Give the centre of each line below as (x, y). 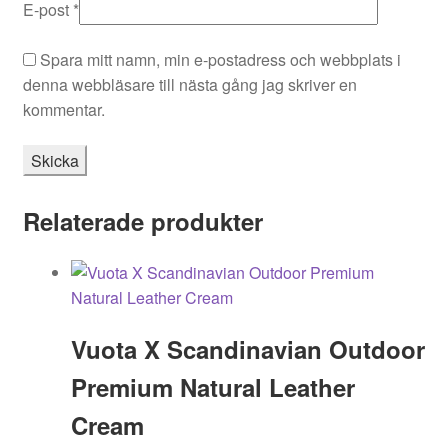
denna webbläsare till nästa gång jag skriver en (189, 85)
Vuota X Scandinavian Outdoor (247, 348)
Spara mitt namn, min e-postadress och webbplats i (220, 60)
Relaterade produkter (142, 220)
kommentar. (63, 110)
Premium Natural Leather (212, 386)
